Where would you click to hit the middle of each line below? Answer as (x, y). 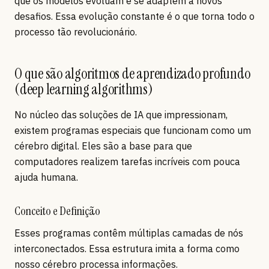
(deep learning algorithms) (84, 89)
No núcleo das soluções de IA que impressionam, (121, 114)
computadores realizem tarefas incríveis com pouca (127, 161)
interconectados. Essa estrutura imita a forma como (127, 248)
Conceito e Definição (57, 210)
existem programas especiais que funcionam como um (133, 130)
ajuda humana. (46, 177)
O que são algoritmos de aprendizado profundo (132, 73)
